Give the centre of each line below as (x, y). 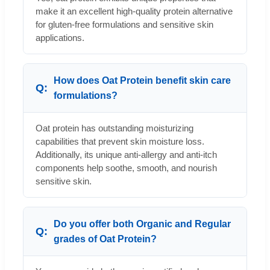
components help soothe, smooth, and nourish (126, 168)
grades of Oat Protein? (105, 239)
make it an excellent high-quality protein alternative (134, 11)
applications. (60, 37)
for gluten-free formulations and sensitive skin (124, 24)
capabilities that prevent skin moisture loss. (120, 141)
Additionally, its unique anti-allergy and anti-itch (126, 154)
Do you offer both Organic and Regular (142, 224)
